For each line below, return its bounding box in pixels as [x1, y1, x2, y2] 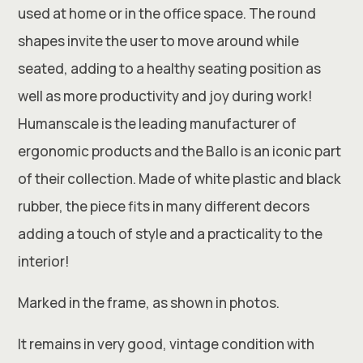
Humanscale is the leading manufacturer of [18, 114, 297, 133]
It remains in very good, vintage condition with [18, 335, 315, 353]
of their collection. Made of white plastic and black [18, 169, 342, 188]
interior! [18, 252, 70, 271]
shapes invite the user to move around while [18, 32, 300, 50]
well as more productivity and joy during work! [18, 87, 314, 105]
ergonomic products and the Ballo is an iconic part [18, 142, 342, 160]
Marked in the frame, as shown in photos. [18, 293, 280, 312]
